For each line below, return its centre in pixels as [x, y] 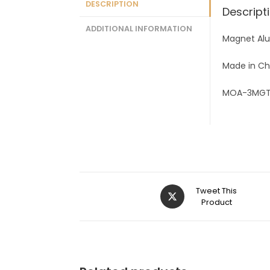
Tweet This [216, 191]
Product [216, 202]
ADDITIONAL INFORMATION [139, 29]
